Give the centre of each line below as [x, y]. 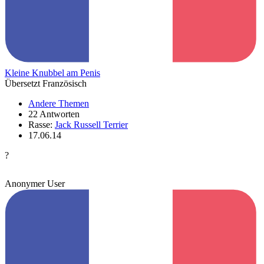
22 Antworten [54, 114]
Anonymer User [35, 183]
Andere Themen [59, 103]
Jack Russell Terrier [91, 124]
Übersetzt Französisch [46, 83]
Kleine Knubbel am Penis [52, 72]
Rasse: [42, 124]
